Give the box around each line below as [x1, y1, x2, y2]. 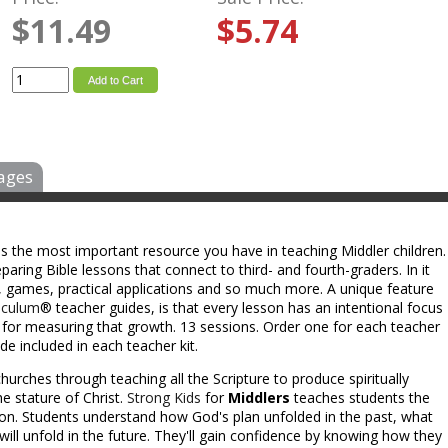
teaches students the [290, 388, 430, 407]
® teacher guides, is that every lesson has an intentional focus [40, 298, 443, 317]
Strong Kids [127, 388, 201, 407]
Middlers [228, 388, 290, 407]
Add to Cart [88, 74, 143, 86]
